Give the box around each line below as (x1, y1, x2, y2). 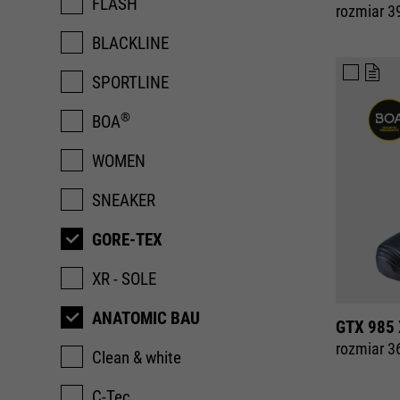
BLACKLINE (92, 33, 169, 54)
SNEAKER (92, 190, 155, 211)
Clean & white (92, 347, 181, 368)
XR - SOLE (92, 269, 156, 289)
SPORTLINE (92, 72, 169, 93)
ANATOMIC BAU (92, 308, 200, 329)
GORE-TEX (92, 229, 162, 250)
